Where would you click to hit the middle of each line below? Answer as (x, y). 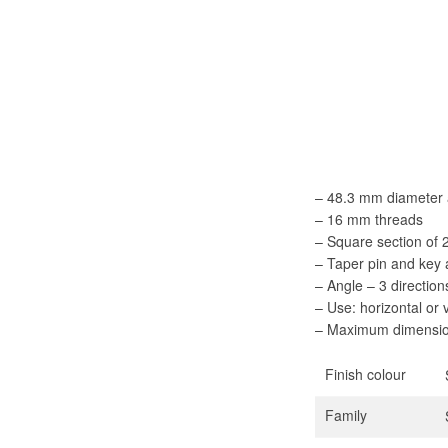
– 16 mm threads (369, 219)
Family (346, 415)
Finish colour (366, 374)
